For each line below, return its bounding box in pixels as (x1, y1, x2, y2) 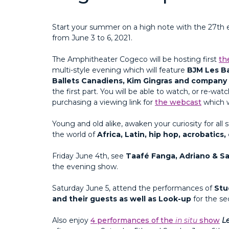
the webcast (155, 97, 201, 107)
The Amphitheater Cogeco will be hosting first (52, 54, 219, 64)
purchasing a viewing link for (52, 97, 155, 107)
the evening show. (52, 162, 118, 171)
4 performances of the (90, 215, 175, 225)
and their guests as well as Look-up (52, 194, 191, 203)
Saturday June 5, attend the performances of (52, 183, 214, 193)
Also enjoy (52, 215, 90, 225)
